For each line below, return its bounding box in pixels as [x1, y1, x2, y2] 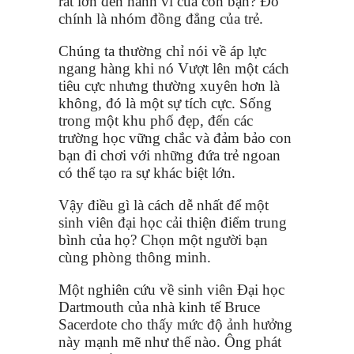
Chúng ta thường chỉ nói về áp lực [58, 43, 266, 60]
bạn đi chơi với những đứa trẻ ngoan [58, 147, 281, 164]
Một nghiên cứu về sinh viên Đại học [58, 281, 284, 299]
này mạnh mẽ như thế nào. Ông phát [58, 333, 281, 351]
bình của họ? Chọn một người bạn [58, 232, 268, 249]
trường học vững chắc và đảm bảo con [58, 130, 292, 147]
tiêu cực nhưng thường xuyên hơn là [58, 77, 280, 95]
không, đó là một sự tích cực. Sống [58, 95, 272, 112]
